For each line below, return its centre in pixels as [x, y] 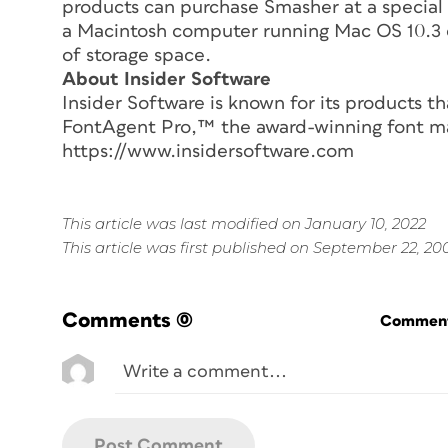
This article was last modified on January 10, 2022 [244, 223]
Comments [116, 320]
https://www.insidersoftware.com [208, 151]
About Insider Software [166, 79]
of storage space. [136, 55]
